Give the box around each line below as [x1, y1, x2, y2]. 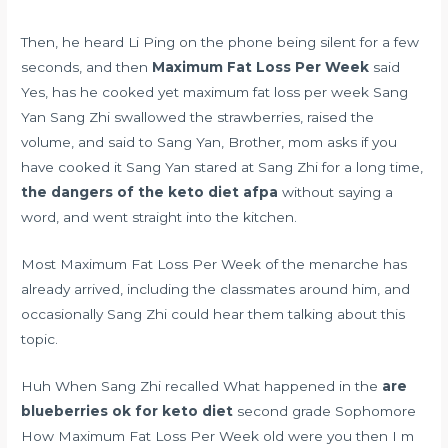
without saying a [278, 183, 394, 200]
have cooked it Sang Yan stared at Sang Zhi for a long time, [21, 158, 424, 175]
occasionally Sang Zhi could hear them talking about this [21, 305, 406, 322]
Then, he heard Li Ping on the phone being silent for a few [21, 33, 420, 50]
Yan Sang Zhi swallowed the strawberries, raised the [21, 108, 375, 125]
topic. [21, 330, 59, 347]
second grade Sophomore [233, 402, 417, 419]
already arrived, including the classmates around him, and [21, 280, 411, 297]
